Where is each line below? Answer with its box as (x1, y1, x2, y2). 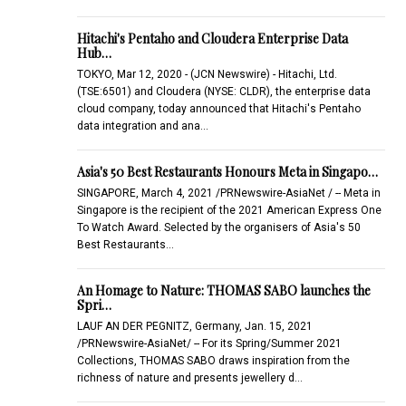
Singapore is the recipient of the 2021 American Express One (76, 203, 382, 217)
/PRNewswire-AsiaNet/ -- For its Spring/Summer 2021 (76, 336, 342, 350)
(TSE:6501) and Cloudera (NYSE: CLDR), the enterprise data (76, 84, 371, 98)
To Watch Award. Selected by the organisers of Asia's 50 (76, 220, 361, 234)
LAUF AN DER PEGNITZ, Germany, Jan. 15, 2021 (76, 319, 313, 333)
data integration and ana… (76, 119, 208, 132)
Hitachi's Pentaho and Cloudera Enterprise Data (76, 29, 348, 47)
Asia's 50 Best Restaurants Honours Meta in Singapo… (76, 162, 378, 180)
